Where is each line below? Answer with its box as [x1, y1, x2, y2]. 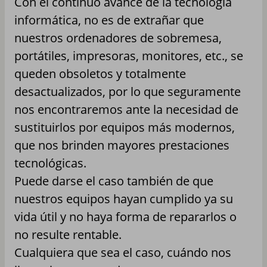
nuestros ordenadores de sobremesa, [14, 29, 222, 46]
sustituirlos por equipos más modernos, [14, 119, 235, 135]
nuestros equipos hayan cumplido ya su [14, 190, 233, 207]
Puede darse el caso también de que [14, 172, 213, 189]
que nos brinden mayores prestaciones [14, 136, 229, 153]
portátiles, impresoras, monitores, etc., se [14, 47, 243, 64]
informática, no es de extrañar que [14, 11, 204, 28]
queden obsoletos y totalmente [14, 65, 186, 82]
